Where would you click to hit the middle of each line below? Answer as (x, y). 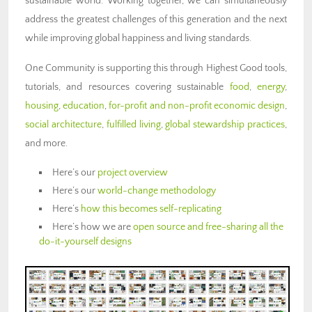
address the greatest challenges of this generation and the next (156, 19)
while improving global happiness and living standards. (138, 38)
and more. (46, 143)
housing (42, 106)
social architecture (63, 124)
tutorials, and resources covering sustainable (127, 87)
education (84, 106)
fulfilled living (133, 124)
